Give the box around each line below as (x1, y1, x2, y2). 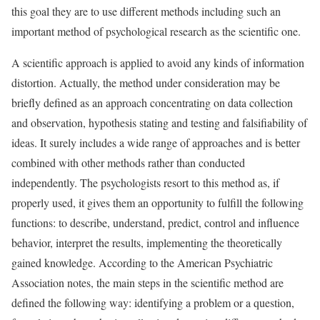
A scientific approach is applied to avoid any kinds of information (11, 55, 304, 70)
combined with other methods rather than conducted (11, 155, 245, 170)
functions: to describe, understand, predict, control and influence (11, 215, 299, 230)
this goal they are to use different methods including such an (11, 4, 281, 19)
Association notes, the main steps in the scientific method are (11, 275, 284, 290)
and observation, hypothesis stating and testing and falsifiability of (11, 115, 307, 130)
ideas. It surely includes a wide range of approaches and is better (11, 135, 300, 150)
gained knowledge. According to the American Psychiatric (11, 255, 273, 270)
